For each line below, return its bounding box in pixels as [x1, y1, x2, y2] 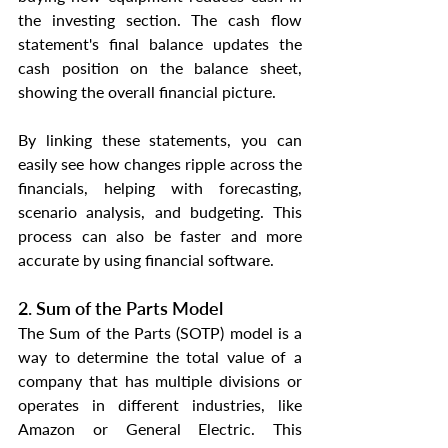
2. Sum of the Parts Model [18, 297, 223, 320]
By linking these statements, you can [18, 130, 302, 150]
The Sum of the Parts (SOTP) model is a [18, 323, 302, 343]
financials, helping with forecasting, [18, 178, 302, 198]
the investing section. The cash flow [18, 10, 302, 30]
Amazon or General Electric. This [18, 419, 302, 439]
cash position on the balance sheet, [18, 58, 302, 78]
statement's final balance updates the [18, 34, 302, 54]
